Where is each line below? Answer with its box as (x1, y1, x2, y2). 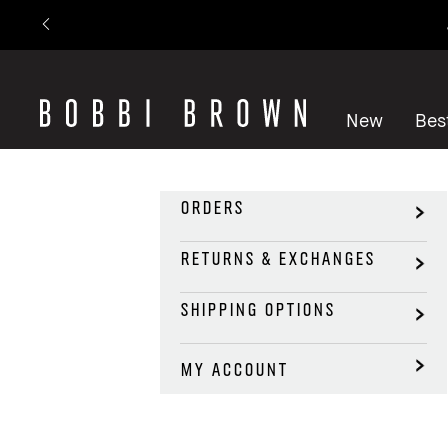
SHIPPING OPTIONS (180, 297, 335, 320)
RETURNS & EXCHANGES (180, 246, 375, 269)
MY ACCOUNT (180, 357, 288, 380)
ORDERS (180, 195, 244, 218)
